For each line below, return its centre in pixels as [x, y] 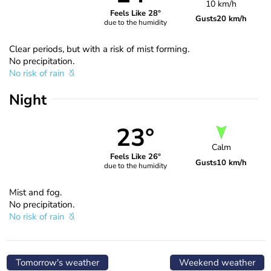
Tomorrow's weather [57, 262]
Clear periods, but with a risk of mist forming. [99, 49]
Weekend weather [217, 262]
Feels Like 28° [135, 14]
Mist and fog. [35, 192]
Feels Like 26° [135, 157]
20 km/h [232, 18]
